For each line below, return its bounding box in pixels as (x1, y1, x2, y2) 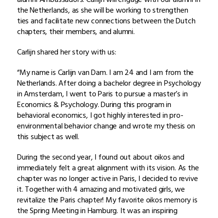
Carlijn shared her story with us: (17, 45, 116, 58)
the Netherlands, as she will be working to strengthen (17, 3, 188, 17)
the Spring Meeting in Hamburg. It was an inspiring (17, 204, 178, 217)
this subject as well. (17, 130, 79, 143)
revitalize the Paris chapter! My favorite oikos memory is (17, 193, 198, 206)
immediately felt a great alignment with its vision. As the (17, 161, 199, 174)
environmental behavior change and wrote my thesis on (17, 119, 195, 132)
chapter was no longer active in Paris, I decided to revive (17, 172, 198, 185)
